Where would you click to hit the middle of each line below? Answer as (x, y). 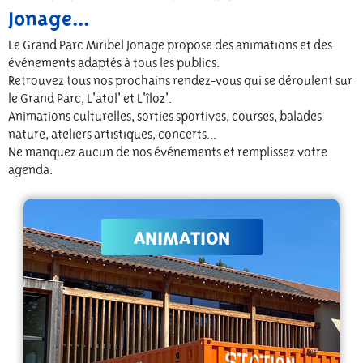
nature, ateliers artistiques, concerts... (112, 134)
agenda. (30, 169)
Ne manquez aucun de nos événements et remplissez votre (168, 152)
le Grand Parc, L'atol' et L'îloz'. (90, 98)
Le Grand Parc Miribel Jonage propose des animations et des (170, 45)
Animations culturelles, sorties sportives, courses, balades (165, 116)
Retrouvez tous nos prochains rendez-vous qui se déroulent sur (180, 80)
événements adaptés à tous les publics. (114, 62)
